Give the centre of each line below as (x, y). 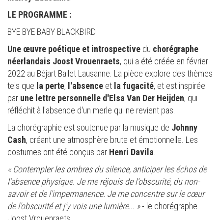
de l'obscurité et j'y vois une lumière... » (74, 206)
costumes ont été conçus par (58, 152)
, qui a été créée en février (164, 61)
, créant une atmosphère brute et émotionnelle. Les (112, 140)
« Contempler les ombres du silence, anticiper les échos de (107, 169)
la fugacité (133, 86)
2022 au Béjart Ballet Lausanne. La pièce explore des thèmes (110, 74)
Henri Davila (131, 152)
